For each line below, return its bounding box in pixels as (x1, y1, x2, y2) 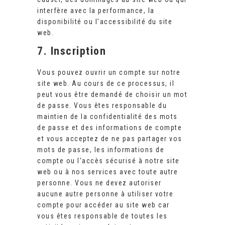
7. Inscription (37, 45, 106, 58)
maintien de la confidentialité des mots (37, 113, 178, 121)
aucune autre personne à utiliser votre (37, 190, 173, 198)
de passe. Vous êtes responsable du (37, 101, 167, 110)
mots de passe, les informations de (37, 146, 164, 154)
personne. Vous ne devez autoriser (37, 179, 162, 187)
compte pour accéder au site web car (37, 201, 170, 209)
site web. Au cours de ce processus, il (37, 79, 174, 88)
